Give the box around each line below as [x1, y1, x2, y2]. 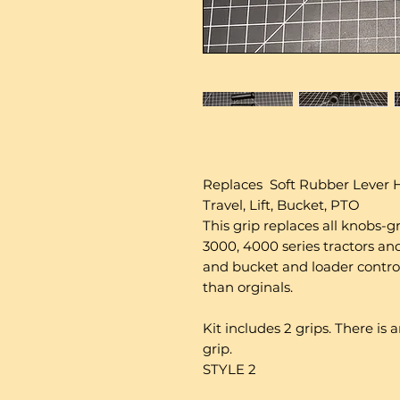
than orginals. [203, 279, 293, 296]
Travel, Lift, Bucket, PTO [203, 196, 360, 213]
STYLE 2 [203, 361, 256, 378]
